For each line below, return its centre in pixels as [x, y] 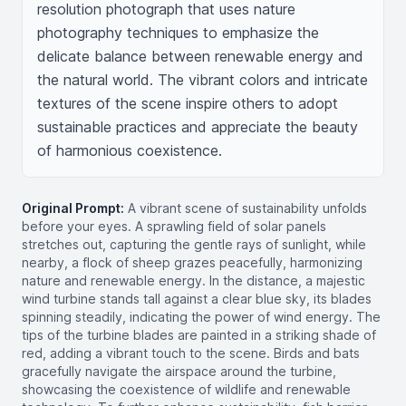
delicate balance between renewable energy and [200, 56]
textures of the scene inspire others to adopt [188, 103]
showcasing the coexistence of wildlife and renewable [186, 389]
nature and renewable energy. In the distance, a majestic [193, 280]
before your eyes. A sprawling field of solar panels [174, 226]
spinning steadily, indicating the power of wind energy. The [201, 317]
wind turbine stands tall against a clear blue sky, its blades [197, 299]
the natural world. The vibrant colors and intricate [203, 80]
